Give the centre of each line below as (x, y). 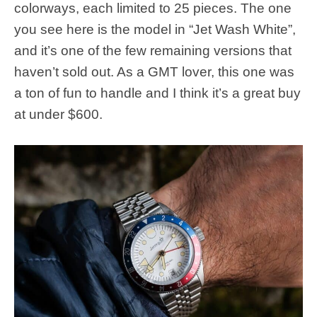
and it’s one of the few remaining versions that (153, 50)
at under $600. (58, 114)
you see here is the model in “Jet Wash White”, (155, 29)
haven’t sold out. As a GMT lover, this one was (154, 71)
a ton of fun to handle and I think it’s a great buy (157, 93)
